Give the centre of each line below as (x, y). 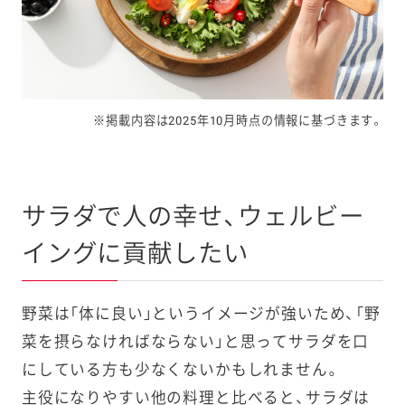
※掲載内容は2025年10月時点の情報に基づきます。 (239, 120)
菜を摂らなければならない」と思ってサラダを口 (195, 342)
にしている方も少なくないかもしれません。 (181, 370)
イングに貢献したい (135, 254)
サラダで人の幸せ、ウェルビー (193, 217)
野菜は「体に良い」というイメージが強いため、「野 (201, 314)
